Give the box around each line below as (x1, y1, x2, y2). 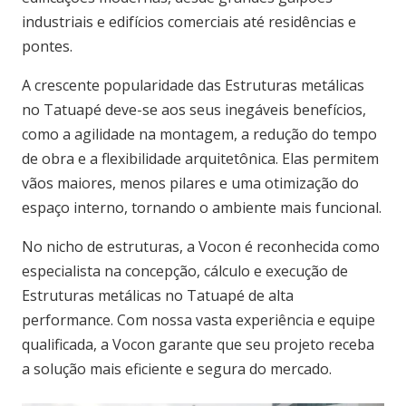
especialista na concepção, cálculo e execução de (22, 261, 348, 282)
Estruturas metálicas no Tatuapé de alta (22, 285, 294, 306)
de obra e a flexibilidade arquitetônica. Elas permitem (22, 149, 379, 169)
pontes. (22, 36, 72, 57)
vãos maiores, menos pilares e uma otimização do (22, 173, 359, 194)
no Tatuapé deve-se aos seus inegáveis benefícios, (22, 100, 366, 121)
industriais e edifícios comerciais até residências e (22, 12, 356, 33)
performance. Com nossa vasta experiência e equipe (22, 310, 375, 331)
